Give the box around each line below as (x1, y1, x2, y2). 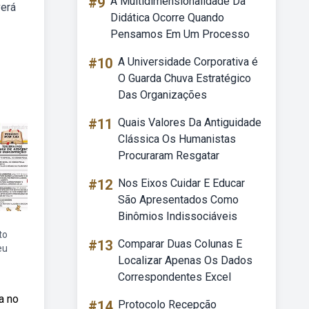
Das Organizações (118, 88, 207, 101)
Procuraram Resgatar (118, 149, 219, 162)
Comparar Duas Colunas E (118, 237, 242, 250)
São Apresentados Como (118, 193, 239, 206)
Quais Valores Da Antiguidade (118, 116, 261, 129)
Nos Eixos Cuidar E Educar (118, 177, 245, 190)
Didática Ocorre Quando (110, 11, 224, 24)
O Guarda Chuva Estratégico (118, 72, 251, 85)
